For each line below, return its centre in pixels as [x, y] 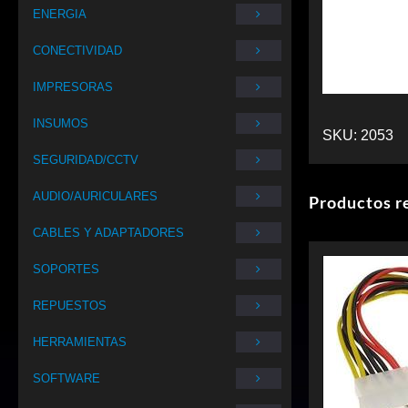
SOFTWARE [66, 378]
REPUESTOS [70, 306]
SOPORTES [66, 269]
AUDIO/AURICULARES [95, 196]
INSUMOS [61, 123]
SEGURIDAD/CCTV [86, 160]
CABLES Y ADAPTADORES [108, 233]
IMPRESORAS [73, 87]
